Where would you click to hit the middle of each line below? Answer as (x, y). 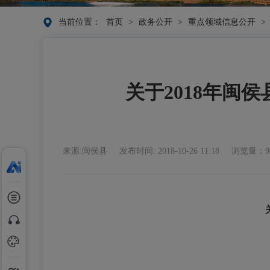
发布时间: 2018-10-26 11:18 (171, 151)
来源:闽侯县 (86, 151)
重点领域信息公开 (222, 22)
